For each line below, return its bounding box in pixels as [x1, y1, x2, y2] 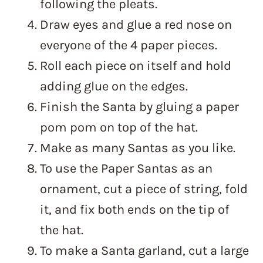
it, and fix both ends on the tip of [40, 202, 230, 218]
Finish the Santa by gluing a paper [40, 99, 239, 115]
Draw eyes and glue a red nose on [40, 17, 232, 33]
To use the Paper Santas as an [40, 161, 213, 177]
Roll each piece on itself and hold [40, 58, 231, 74]
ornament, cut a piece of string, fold [40, 181, 248, 197]
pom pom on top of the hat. [40, 120, 198, 136]
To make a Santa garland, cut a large [40, 243, 249, 259]
